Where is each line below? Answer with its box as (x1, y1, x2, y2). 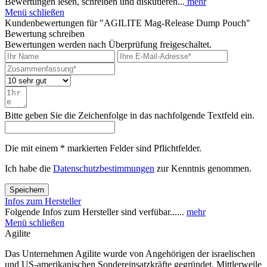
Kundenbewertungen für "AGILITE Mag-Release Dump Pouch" (5, 17, 250, 28)
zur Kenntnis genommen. (154, 163, 252, 173)
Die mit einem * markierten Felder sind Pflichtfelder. (5, 142, 201, 153)
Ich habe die (5, 163, 53, 173)
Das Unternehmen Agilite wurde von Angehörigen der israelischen (5, 248, 255, 259)
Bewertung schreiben (5, 28, 85, 39)
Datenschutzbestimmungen (53, 163, 154, 173)
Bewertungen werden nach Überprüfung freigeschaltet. (5, 39, 212, 49)
